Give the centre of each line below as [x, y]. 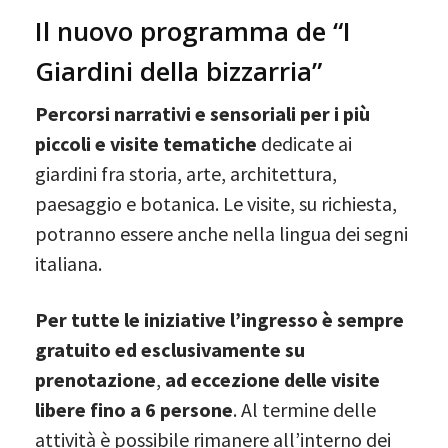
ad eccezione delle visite [272, 379]
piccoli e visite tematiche [148, 143]
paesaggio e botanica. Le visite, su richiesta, [216, 203]
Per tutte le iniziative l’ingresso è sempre [219, 319]
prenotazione [95, 379]
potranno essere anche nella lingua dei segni [221, 233]
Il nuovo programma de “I [193, 30]
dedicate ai [306, 143]
